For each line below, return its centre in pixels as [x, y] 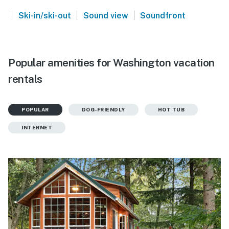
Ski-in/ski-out [44, 15]
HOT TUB [171, 109]
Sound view [106, 15]
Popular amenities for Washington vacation [111, 62]
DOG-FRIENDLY [103, 109]
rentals [25, 79]
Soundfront [163, 15]
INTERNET [37, 127]
